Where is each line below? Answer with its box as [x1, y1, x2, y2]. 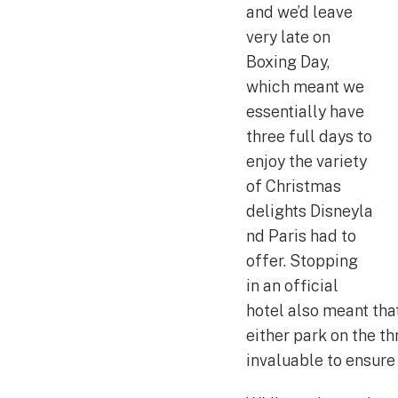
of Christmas [245, 176, 341, 195]
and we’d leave [245, 2, 353, 21]
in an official [245, 275, 338, 295]
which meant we [245, 76, 364, 96]
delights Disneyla [245, 201, 373, 220]
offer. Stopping [245, 251, 358, 270]
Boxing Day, [245, 52, 330, 71]
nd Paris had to [245, 226, 356, 245]
